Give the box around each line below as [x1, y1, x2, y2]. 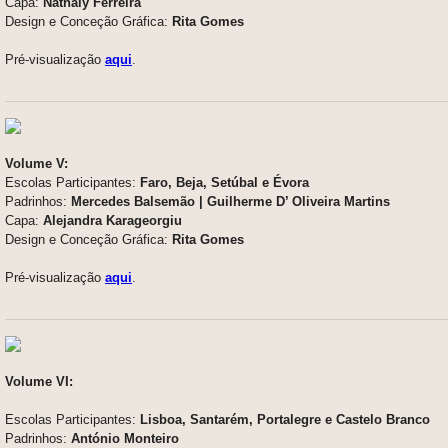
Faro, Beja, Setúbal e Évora [140, 174, 309, 190]
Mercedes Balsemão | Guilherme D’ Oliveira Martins [71, 193, 390, 209]
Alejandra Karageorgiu [43, 212, 182, 228]
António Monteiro [71, 430, 179, 446]
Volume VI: [5, 373, 73, 389]
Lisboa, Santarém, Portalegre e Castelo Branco [140, 411, 430, 427]
